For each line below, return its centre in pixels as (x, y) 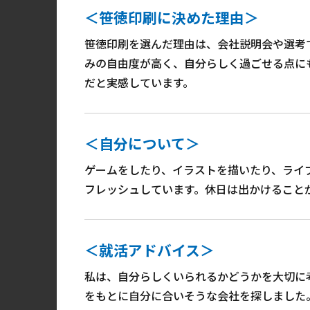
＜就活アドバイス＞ (149, 250)
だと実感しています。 (139, 82)
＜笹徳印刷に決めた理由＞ (172, 17)
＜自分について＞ (142, 143)
